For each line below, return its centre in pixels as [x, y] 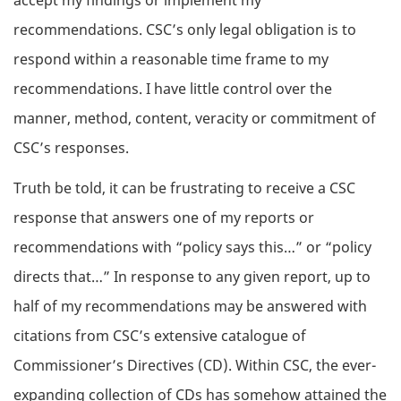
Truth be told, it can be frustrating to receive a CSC [184, 188]
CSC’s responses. [71, 148]
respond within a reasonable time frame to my [171, 60]
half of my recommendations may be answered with [190, 306]
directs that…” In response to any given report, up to [192, 276]
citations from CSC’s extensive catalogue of [160, 335]
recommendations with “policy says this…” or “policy [192, 247]
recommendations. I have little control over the [173, 89]
